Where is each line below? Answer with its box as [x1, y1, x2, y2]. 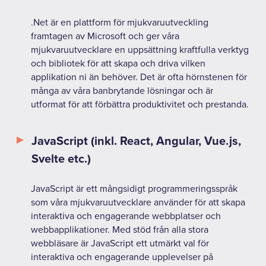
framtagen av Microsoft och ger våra [31, 30, 179, 42]
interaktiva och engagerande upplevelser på [31, 251, 213, 263]
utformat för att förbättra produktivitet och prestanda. [31, 98, 249, 110]
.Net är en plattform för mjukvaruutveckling [31, 16, 208, 28]
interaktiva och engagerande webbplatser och [31, 210, 221, 222]
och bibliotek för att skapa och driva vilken [31, 57, 205, 69]
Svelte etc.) [31, 151, 91, 166]
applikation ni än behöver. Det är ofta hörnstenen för [31, 71, 247, 83]
